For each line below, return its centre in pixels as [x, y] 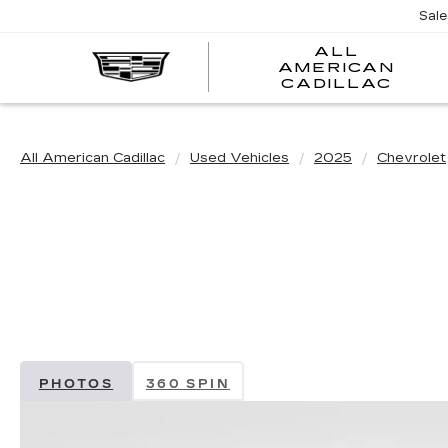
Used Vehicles [239, 158]
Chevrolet [411, 158]
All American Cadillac [92, 158]
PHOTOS [76, 383]
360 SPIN [188, 383]
